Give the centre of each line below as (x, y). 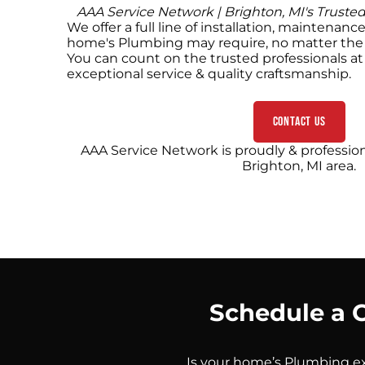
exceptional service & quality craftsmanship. (209, 74)
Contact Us (299, 122)
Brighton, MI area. (299, 166)
